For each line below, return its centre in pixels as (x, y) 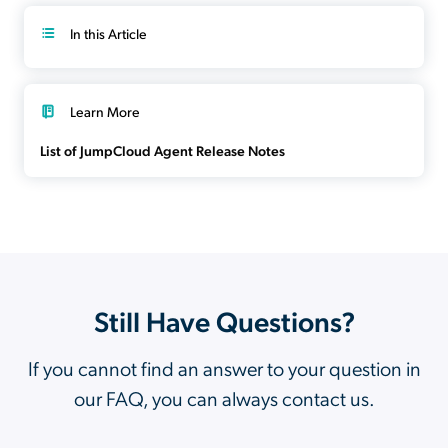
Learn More (105, 112)
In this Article (108, 34)
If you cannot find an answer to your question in (224, 368)
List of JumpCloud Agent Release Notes (162, 150)
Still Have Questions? (224, 321)
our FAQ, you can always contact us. (224, 398)
